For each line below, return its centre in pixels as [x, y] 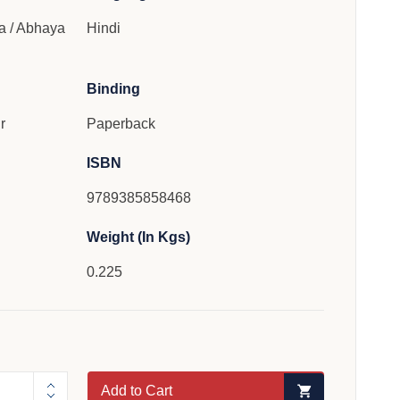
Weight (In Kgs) [139, 237]
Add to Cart [137, 390]
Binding [114, 89]
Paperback [121, 124]
